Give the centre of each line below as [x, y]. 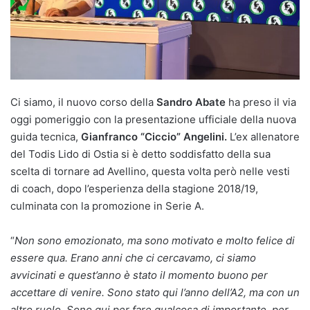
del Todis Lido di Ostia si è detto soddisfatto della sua [140, 154]
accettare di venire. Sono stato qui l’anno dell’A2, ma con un [155, 292]
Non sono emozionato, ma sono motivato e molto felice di [155, 240]
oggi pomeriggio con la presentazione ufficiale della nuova [153, 119]
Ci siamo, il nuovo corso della [83, 102]
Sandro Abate [191, 102]
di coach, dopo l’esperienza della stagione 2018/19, [134, 188]
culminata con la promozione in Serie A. [107, 206]
